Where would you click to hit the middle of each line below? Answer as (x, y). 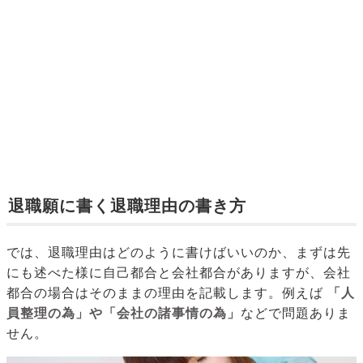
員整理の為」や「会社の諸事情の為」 (124, 314)
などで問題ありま (296, 314)
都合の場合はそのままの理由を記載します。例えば (165, 293)
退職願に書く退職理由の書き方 (127, 206)
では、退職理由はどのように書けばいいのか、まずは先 (179, 253)
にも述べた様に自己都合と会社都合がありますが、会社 (179, 273)
